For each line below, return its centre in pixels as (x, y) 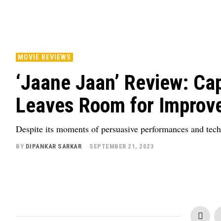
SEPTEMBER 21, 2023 (122, 146)
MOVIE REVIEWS (44, 57)
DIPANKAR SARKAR (53, 146)
